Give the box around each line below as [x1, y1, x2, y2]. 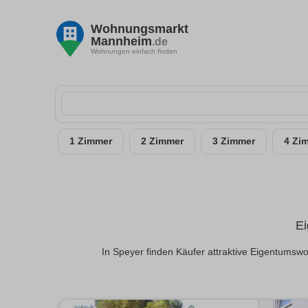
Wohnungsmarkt [91, 21, 188, 36]
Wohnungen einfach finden [91, 47, 177, 55]
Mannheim [91, 34, 152, 48]
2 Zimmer [141, 136, 184, 146]
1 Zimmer [69, 136, 112, 146]
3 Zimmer [212, 136, 255, 146]
